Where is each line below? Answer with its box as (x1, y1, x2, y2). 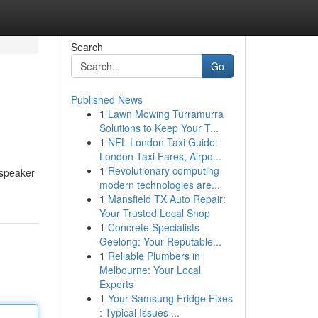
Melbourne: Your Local (99, 263, 201, 277)
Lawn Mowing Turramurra (107, 106, 224, 121)
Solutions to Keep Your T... (99, 121, 219, 135)
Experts (99, 277, 133, 291)
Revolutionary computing (107, 163, 219, 177)
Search (70, 40, 103, 54)
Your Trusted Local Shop (99, 206, 210, 220)
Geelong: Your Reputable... (99, 234, 221, 248)
